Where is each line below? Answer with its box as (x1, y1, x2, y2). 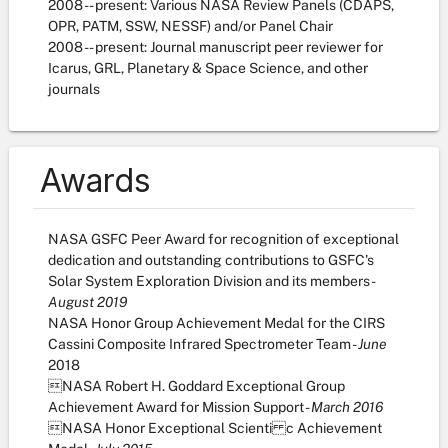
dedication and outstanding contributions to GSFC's (48, 252, 374, 268)
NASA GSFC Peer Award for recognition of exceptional (48, 231, 399, 247)
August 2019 (48, 294, 127, 310)
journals (48, 81, 100, 97)
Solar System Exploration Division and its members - (48, 273, 374, 289)
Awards (40, 161, 151, 200)
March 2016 (311, 399, 383, 415)
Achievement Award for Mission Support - (48, 399, 311, 415)
